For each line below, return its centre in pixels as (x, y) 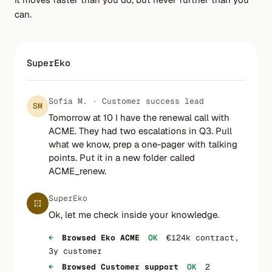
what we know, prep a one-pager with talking (143, 144)
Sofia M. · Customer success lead (126, 101)
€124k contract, (200, 238)
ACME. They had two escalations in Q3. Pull (140, 131)
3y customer (75, 251)
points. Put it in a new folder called (122, 158)
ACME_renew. (77, 171)
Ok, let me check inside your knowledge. (134, 215)
